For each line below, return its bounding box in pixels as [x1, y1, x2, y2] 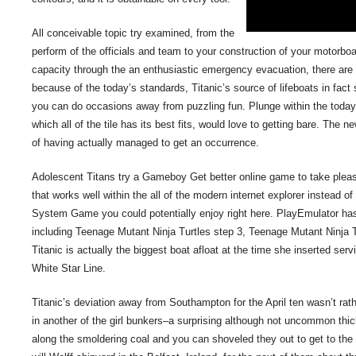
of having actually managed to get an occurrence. [32, 137, 259, 149]
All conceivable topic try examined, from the [32, 27, 234, 39]
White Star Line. [32, 262, 106, 274]
